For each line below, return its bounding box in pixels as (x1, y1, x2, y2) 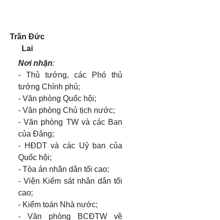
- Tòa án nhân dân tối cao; (18, 165, 109, 173)
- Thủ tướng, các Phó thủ (18, 71, 122, 79)
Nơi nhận (18, 59, 53, 67)
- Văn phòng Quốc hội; (18, 94, 96, 103)
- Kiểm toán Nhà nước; (18, 200, 98, 209)
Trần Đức (10, 32, 45, 41)
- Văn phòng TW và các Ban (18, 118, 122, 126)
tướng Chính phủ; (18, 82, 80, 91)
